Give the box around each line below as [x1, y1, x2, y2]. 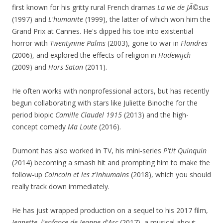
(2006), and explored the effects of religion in [12, 50, 158, 60]
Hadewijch [158, 50, 191, 60]
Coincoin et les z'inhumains [44, 169, 129, 179]
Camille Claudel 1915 [55, 110, 122, 119]
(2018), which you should [129, 169, 211, 179]
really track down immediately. [12, 181, 110, 191]
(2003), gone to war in [106, 38, 181, 48]
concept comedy [12, 121, 68, 131]
